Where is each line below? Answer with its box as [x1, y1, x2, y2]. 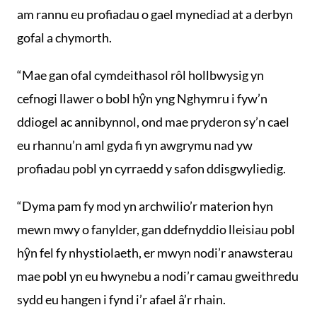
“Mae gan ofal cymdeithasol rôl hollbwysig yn [17, 67, 264, 83]
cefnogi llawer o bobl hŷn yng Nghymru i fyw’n [17, 91, 267, 106]
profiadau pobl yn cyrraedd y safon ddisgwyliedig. [17, 161, 286, 176]
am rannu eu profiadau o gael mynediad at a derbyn [17, 6, 293, 22]
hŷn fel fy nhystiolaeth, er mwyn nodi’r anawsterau [17, 245, 293, 260]
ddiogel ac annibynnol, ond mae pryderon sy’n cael [17, 114, 289, 129]
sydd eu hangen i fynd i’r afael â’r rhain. [17, 292, 226, 307]
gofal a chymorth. [17, 30, 112, 45]
